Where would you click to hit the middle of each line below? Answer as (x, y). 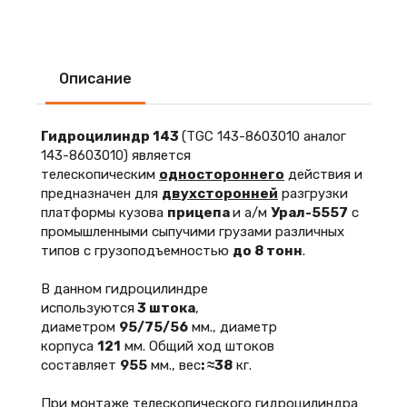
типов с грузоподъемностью (137, 251)
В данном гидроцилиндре (124, 289)
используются (88, 308)
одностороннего (222, 174)
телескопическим (100, 174)
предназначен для (101, 194)
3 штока (165, 308)
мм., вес (174, 365)
